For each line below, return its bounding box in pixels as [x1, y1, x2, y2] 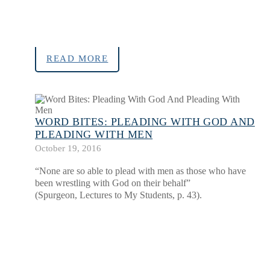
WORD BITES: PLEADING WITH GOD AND [35, 116, 255, 128]
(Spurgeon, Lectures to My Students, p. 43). [35, 190, 202, 201]
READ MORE [46, 54, 108, 64]
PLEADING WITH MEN [35, 128, 153, 141]
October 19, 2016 [35, 143, 101, 154]
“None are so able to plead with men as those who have [35, 166, 246, 177]
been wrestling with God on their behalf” [35, 178, 190, 189]
